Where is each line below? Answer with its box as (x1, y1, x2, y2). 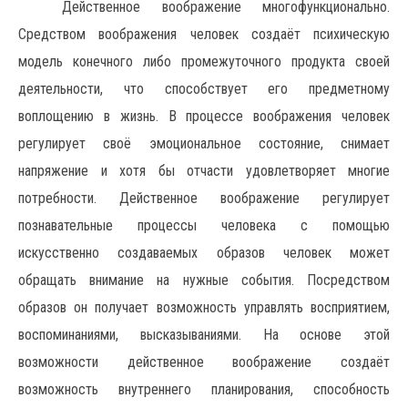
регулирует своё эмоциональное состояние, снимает (18, 135, 390, 152)
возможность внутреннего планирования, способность (18, 381, 390, 398)
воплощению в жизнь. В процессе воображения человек (18, 107, 390, 125)
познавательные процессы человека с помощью (18, 217, 390, 234)
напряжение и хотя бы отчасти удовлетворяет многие (18, 162, 390, 179)
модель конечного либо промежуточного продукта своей (18, 53, 390, 70)
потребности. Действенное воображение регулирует (18, 189, 390, 207)
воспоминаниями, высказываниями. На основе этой (18, 326, 390, 343)
